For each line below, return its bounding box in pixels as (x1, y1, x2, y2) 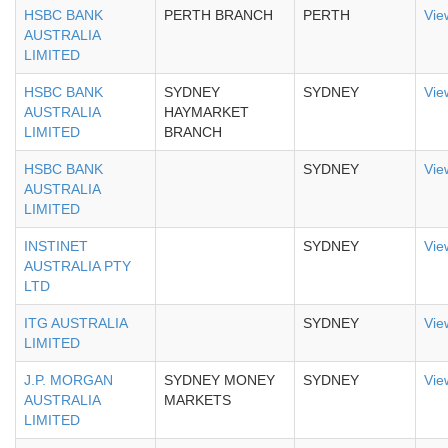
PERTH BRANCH (164, 7, 273, 23)
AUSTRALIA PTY (24, 258, 131, 274)
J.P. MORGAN (24, 372, 113, 388)
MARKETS (164, 392, 231, 408)
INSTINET (24, 238, 88, 254)
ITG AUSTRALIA (24, 315, 127, 331)
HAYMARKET (164, 104, 249, 120)
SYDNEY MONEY (164, 372, 275, 388)
